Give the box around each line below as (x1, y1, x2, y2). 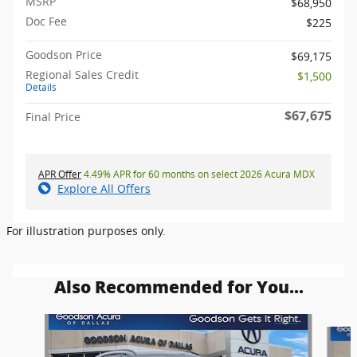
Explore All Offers (57, 180, 151, 196)
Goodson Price (25, 46, 102, 62)
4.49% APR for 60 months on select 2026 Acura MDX (81, 167, 315, 181)
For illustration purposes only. (6, 222, 166, 238)
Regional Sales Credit (25, 66, 139, 82)
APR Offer (38, 167, 81, 181)
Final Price (25, 108, 80, 124)
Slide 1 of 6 (6, 313, 65, 329)
